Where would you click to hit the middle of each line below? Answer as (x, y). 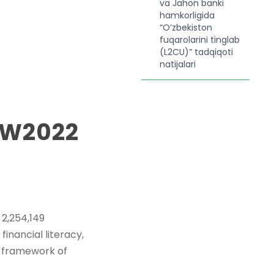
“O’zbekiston (186, 28)
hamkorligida (187, 15)
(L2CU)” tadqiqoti (196, 52)
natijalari (177, 64)
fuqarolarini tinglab (199, 40)
